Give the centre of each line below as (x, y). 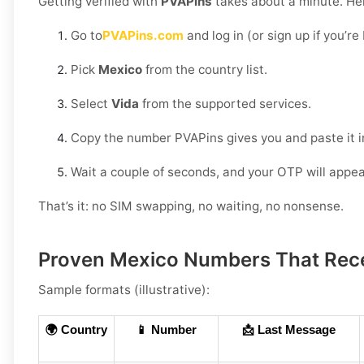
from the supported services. (225, 104)
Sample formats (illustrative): (124, 290)
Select (91, 104)
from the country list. (205, 70)
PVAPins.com (143, 36)
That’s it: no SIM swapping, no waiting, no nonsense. (191, 206)
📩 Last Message (289, 330)
